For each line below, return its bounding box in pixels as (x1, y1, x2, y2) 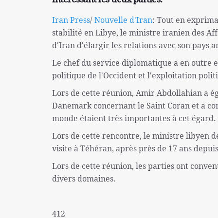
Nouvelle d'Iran (94, 14, 152, 25)
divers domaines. (52, 173, 116, 184)
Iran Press (52, 14, 90, 25)
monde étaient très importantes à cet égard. (52, 112, 216, 124)
